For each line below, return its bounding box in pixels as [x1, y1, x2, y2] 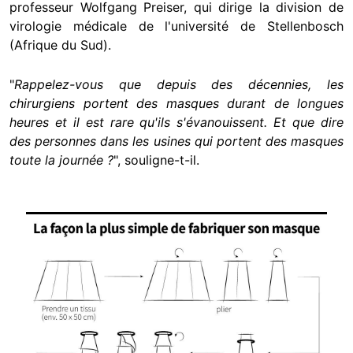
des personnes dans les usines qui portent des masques [9, 132, 344, 149]
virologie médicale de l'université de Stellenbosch [9, 17, 344, 34]
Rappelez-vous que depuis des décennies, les [14, 76, 344, 92]
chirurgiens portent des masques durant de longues [9, 95, 344, 111]
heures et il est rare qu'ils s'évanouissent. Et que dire [9, 113, 344, 130]
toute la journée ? [9, 151, 113, 168]
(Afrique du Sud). [9, 36, 115, 53]
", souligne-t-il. [113, 151, 199, 168]
